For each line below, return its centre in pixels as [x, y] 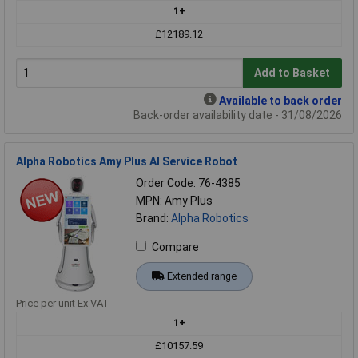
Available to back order [280, 100]
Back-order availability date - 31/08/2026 [238, 115]
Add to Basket [292, 73]
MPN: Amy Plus [174, 200]
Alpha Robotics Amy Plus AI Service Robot [127, 161]
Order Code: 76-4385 [188, 183]
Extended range [201, 276]
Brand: [153, 218]
